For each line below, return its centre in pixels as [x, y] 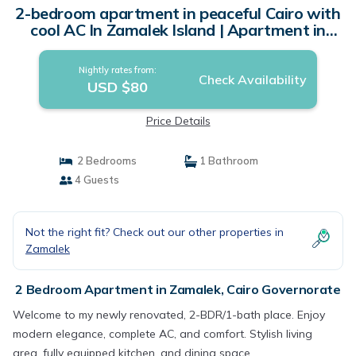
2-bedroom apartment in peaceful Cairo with [178, 13]
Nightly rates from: [117, 70]
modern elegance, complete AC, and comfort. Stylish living [163, 334]
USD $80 [117, 87]
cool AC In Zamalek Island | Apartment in [178, 30]
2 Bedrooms [104, 161]
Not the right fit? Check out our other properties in [155, 232]
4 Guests [95, 180]
